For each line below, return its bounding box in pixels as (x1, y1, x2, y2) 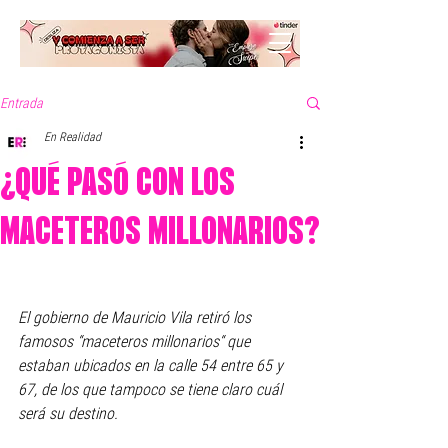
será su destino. (18, 404, 122, 423)
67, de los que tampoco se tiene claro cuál (18, 380, 286, 399)
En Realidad (44, 130, 101, 144)
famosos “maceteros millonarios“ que (18, 332, 254, 351)
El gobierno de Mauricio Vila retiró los (18, 308, 255, 327)
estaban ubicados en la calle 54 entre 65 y (18, 356, 287, 375)
